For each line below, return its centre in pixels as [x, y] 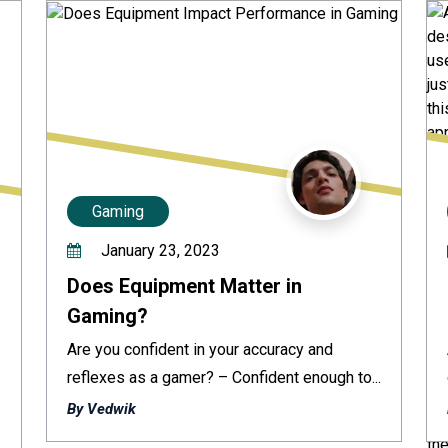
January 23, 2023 [158, 250]
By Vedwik [101, 409]
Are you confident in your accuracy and [200, 349]
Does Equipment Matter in [184, 286]
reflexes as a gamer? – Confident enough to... [224, 377]
